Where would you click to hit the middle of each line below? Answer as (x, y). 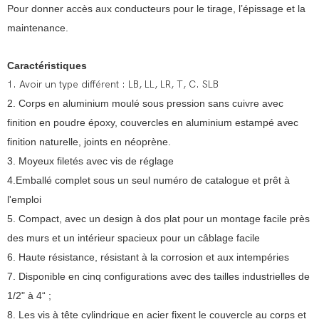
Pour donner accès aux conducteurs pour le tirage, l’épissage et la (156, 9)
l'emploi (24, 200)
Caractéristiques (47, 66)
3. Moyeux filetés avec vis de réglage (90, 161)
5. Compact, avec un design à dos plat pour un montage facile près (158, 219)
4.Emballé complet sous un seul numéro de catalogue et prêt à (148, 181)
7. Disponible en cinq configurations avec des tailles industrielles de (158, 277)
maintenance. (38, 28)
